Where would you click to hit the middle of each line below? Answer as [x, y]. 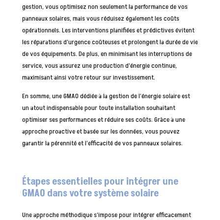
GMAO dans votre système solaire [90, 193]
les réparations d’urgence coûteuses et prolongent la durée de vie [110, 42]
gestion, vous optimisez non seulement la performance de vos [105, 6]
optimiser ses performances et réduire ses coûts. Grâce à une [103, 119]
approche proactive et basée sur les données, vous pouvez [101, 131]
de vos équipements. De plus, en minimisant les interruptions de [107, 54]
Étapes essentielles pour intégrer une [100, 181]
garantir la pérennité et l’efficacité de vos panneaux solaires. [102, 143]
